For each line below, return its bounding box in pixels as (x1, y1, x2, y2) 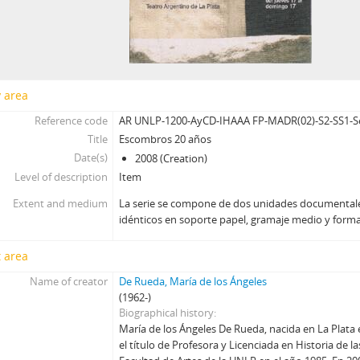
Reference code (34, 113, 108, 128)
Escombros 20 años (119, 132, 212, 146)
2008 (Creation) (135, 151, 208, 166)
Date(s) (73, 150, 108, 165)
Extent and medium (12, 196, 108, 211)
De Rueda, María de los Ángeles (119, 274, 268, 288)
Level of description (14, 170, 108, 184)
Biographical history (119, 305, 215, 320)
